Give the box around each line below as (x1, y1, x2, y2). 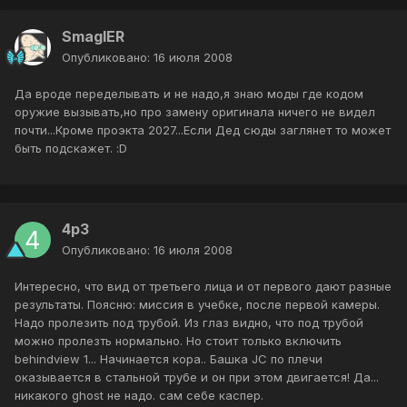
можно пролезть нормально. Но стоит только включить (15, 333, 342, 349)
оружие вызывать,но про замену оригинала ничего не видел (15, 104, 375, 120)
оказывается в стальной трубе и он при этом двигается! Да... (15, 370, 379, 385)
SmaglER (62, 27, 124, 46)
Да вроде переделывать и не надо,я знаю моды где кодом (15, 86, 363, 102)
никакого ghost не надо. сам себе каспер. (15, 388, 263, 403)
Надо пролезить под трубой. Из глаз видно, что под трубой (15, 315, 363, 331)
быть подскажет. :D (15, 141, 127, 156)
